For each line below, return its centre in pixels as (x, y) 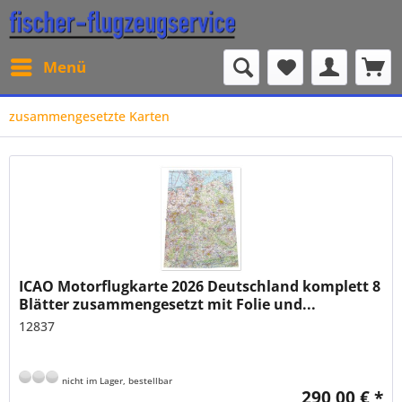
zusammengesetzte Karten (89, 116)
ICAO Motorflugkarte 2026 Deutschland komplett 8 (200, 287)
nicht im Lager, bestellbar (116, 381)
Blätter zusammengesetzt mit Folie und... (168, 305)
